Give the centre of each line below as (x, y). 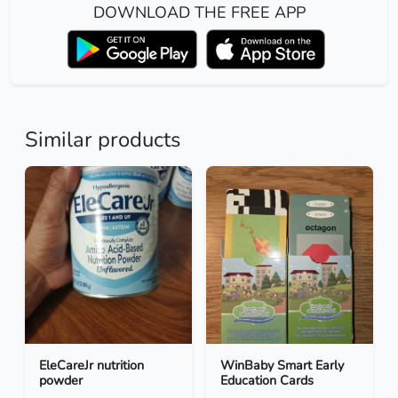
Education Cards (267, 381)
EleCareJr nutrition (92, 366)
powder (61, 381)
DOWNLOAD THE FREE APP (199, 13)
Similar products (103, 140)
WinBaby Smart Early (282, 366)
